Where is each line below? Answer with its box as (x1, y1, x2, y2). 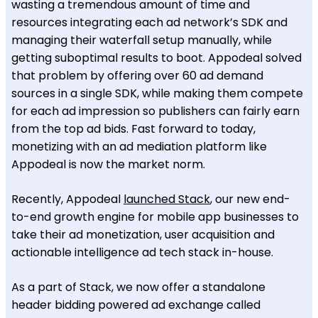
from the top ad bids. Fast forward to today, (11, 120, 256, 137)
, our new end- (210, 190, 290, 207)
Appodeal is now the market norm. (11, 155, 208, 172)
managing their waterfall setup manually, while (11, 31, 272, 48)
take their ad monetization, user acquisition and (11, 226, 275, 243)
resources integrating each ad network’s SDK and (11, 13, 287, 31)
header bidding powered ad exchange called (11, 296, 261, 313)
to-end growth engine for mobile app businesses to (11, 208, 299, 225)
